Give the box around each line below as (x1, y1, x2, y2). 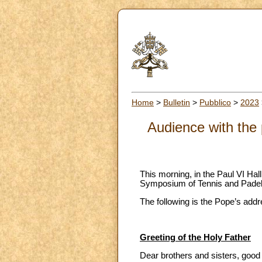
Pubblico (199, 97, 231, 107)
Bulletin (163, 97, 190, 107)
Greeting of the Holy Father (140, 233, 251, 243)
